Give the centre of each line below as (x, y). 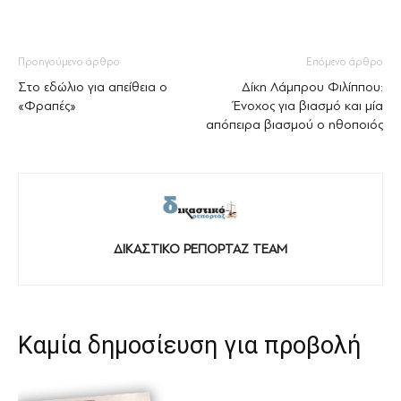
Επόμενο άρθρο (345, 62)
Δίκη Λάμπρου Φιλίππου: (312, 87)
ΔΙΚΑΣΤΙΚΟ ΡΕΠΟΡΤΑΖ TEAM (200, 250)
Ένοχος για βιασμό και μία (308, 106)
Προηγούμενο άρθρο (69, 62)
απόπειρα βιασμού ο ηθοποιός (294, 125)
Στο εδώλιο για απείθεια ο (93, 87)
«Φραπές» (47, 106)
